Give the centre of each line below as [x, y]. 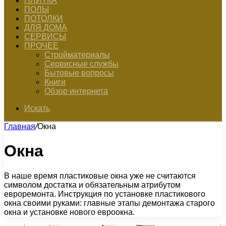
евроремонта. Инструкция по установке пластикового [105, 194]
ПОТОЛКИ [44, 18]
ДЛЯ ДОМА [46, 27]
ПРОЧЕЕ [41, 46]
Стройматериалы [77, 55]
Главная [20, 126]
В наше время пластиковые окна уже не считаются [100, 176]
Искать [37, 108]
